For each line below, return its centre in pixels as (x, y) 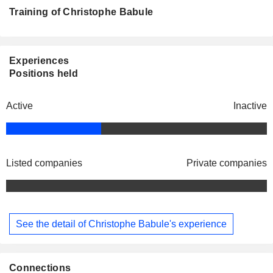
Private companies (227, 163)
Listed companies (44, 163)
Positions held (44, 74)
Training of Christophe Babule (81, 12)
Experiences (39, 61)
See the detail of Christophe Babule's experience (121, 224)
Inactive (250, 106)
